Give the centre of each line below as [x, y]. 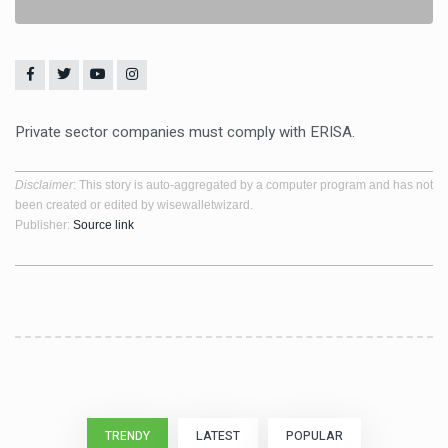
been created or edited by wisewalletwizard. [134, 205]
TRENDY [127, 436]
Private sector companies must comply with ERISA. [185, 132]
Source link [103, 225]
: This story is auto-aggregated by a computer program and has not [253, 185]
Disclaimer [44, 185]
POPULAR [314, 436]
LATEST [218, 436]
